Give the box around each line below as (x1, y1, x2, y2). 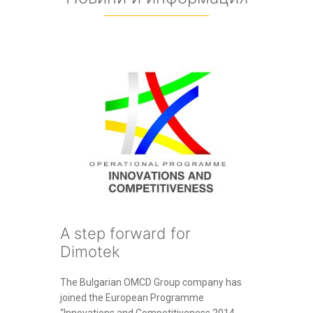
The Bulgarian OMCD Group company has (60, 277, 242, 289)
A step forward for (60, 224, 191, 243)
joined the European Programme (60, 292, 204, 304)
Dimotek (60, 242, 120, 261)
